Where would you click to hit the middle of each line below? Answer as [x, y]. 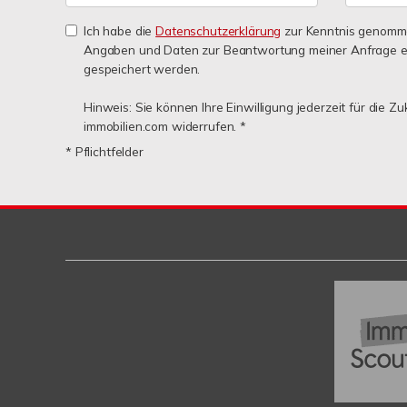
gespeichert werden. [142, 69]
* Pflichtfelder [104, 151]
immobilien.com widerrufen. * [165, 126]
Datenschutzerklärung [218, 30]
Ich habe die [120, 30]
